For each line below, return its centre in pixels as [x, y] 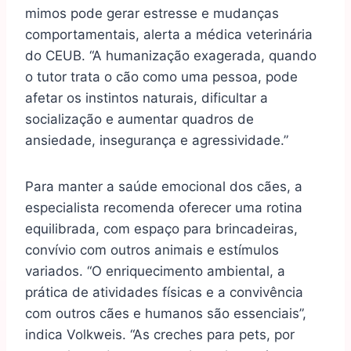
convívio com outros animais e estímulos [152, 250]
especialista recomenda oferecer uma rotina [164, 208]
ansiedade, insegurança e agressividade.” [157, 141]
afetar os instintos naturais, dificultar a [147, 98]
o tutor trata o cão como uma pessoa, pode [161, 77]
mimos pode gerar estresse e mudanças [152, 14]
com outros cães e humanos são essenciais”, [166, 314]
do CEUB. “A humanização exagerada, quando [171, 56]
